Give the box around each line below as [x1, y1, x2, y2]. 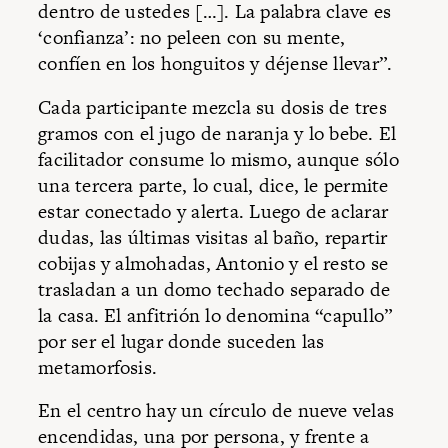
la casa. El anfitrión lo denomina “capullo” [38, 301, 393, 329]
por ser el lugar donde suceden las [38, 327, 325, 355]
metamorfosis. [38, 353, 163, 381]
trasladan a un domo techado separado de [38, 275, 391, 303]
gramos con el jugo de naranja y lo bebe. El [38, 119, 397, 147]
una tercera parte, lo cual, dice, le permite [38, 171, 389, 199]
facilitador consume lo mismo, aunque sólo [38, 145, 399, 173]
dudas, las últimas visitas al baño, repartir [38, 223, 388, 251]
